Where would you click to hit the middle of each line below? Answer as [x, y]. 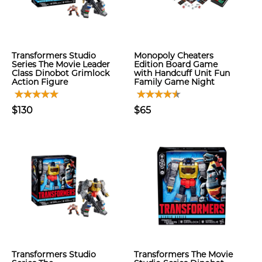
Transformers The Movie [183, 254]
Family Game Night [174, 82]
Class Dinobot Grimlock [61, 73]
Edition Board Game [176, 64]
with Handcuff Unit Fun [182, 73]
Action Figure [40, 82]
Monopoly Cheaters [174, 56]
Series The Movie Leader [61, 64]
